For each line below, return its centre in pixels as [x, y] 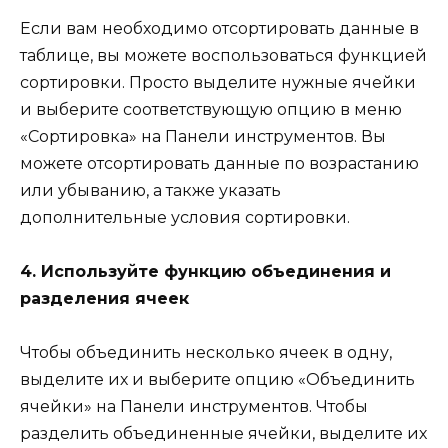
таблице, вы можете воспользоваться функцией [223, 55]
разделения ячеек [104, 298]
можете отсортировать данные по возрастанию [219, 163]
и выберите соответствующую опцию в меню [211, 109]
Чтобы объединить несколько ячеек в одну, [206, 353]
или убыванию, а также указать [150, 190]
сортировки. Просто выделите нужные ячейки [218, 82]
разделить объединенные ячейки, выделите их [223, 434]
